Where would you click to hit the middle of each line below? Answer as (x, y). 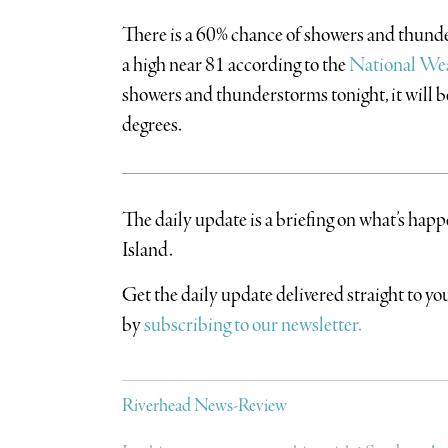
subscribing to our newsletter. (252, 325)
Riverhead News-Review (204, 405)
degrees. (151, 125)
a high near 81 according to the (235, 65)
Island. (147, 250)
